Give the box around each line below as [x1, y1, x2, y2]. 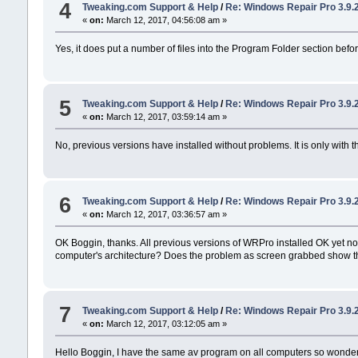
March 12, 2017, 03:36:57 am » [103, 209, 227, 219]
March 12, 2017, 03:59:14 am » [103, 112, 227, 122]
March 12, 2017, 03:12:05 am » [103, 318, 227, 328]
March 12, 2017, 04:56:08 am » [103, 14, 227, 25]
